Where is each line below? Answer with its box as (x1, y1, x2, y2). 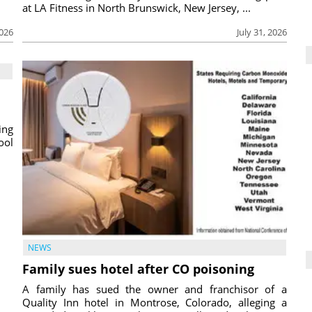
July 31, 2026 (236, 25, 287, 38)
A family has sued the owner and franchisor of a (22, 282, 287, 297)
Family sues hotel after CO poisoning (22, 260, 254, 278)
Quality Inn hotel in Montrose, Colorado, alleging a (22, 295, 287, 310)
